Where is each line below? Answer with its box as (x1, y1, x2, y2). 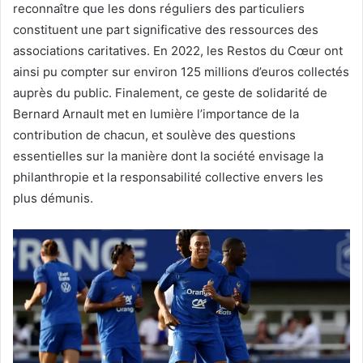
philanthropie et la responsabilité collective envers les (13, 169, 323, 185)
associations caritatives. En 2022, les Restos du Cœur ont (13, 42, 343, 58)
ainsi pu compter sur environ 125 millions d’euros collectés (13, 63, 349, 79)
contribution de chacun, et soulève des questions (13, 126, 296, 143)
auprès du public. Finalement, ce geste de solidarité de (13, 84, 327, 100)
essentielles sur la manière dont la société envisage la (13, 147, 323, 164)
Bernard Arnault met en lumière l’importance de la (13, 105, 299, 122)
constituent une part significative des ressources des (13, 21, 318, 37)
